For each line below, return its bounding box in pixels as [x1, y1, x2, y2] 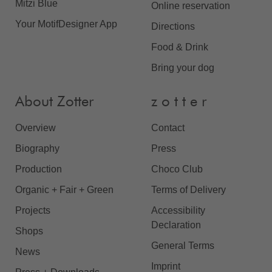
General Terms [151, 240, 214, 251]
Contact [151, 122, 185, 133]
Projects [15, 205, 50, 216]
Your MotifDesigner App [15, 18, 117, 29]
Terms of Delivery [151, 184, 226, 195]
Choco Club [151, 163, 203, 174]
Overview [15, 122, 56, 133]
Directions [151, 21, 195, 32]
